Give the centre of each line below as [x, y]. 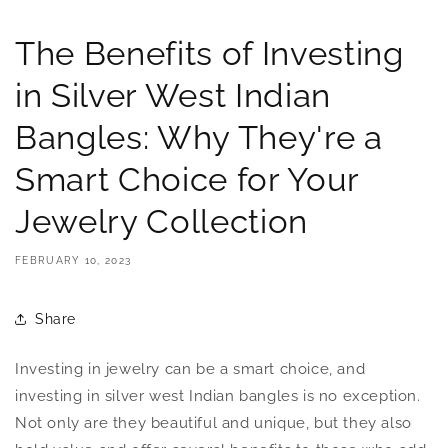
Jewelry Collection [161, 222]
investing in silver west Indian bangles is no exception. [218, 396]
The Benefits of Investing [209, 54]
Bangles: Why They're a [199, 138]
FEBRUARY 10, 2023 [73, 261]
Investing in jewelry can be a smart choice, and [190, 369]
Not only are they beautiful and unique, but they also [213, 423]
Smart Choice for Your [187, 180]
